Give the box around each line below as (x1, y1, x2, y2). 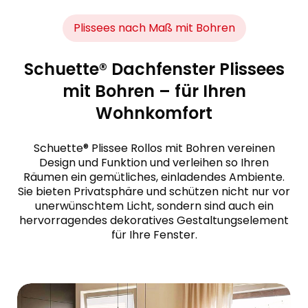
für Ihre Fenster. (111, 227, 197, 243)
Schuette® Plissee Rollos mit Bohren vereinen (33, 140, 275, 157)
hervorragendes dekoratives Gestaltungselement (19, 212, 289, 229)
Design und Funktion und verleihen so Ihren (39, 155, 269, 171)
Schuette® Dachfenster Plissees (23, 58, 285, 81)
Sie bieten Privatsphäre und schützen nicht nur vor (18, 184, 290, 200)
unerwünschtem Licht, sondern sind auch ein (34, 198, 274, 214)
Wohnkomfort (96, 102, 212, 125)
